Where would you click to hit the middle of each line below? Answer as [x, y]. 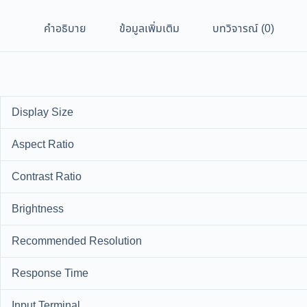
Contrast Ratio [47, 177]
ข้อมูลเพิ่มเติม [149, 29]
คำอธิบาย [65, 29]
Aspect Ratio [43, 145]
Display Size [42, 113]
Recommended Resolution [77, 242]
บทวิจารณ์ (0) [243, 29]
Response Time [50, 274]
